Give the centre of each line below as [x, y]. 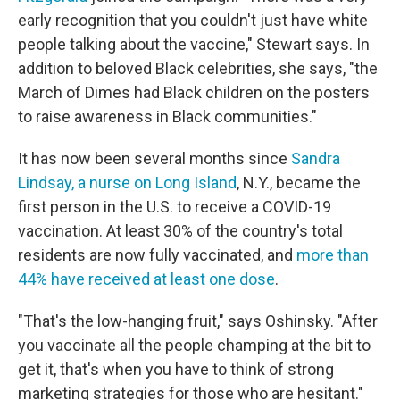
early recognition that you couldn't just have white [193, 20]
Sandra [316, 158]
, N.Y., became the [299, 182]
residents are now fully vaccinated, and [157, 254]
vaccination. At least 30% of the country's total [180, 230]
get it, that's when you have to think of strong [176, 369]
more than [333, 254]
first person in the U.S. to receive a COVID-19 [175, 206]
